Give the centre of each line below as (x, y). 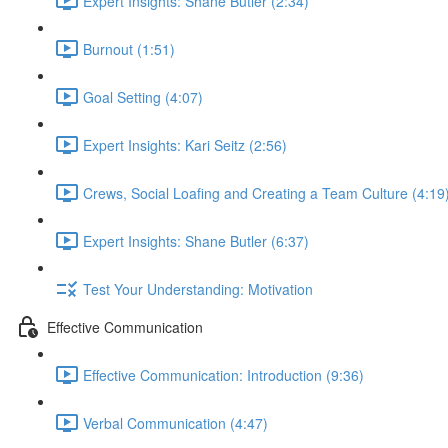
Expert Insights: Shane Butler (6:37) (196, 240)
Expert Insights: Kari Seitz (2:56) (185, 144)
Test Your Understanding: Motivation (198, 288)
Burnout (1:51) (129, 48)
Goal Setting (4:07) (143, 96)
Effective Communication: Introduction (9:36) (223, 374)
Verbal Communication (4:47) (175, 422)
